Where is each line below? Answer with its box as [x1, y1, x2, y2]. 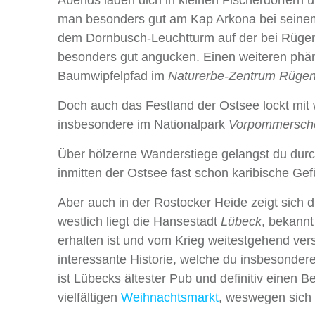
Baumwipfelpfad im [58, 68, 168, 83]
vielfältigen [58, 290, 121, 304]
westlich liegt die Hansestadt [58, 214, 221, 229]
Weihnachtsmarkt [121, 290, 219, 304]
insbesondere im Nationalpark [58, 117, 229, 131]
